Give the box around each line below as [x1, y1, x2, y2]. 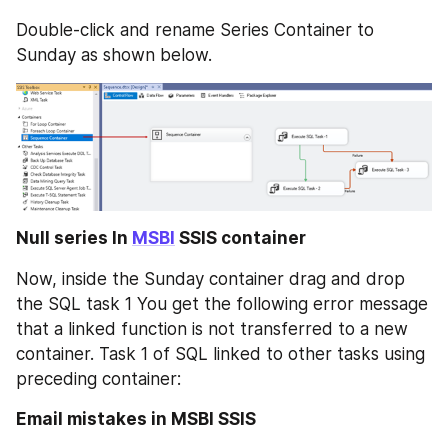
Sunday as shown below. [16, 45, 212, 65]
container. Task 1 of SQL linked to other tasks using [16, 343, 425, 364]
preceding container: [16, 368, 181, 389]
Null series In [16, 228, 132, 248]
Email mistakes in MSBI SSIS [16, 408, 256, 429]
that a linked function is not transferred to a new [16, 318, 408, 339]
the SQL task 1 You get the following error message [16, 293, 428, 314]
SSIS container [175, 228, 306, 248]
